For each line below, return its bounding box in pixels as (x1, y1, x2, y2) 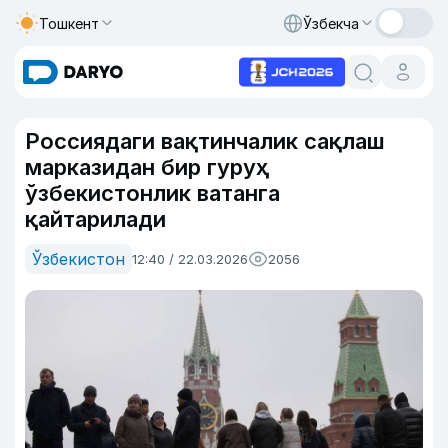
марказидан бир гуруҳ (25, 154, 269, 180)
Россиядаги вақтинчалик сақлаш (25, 128, 385, 154)
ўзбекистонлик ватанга (25, 180, 280, 206)
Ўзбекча (303, 14, 359, 32)
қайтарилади (25, 206, 166, 232)
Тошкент (39, 14, 99, 32)
